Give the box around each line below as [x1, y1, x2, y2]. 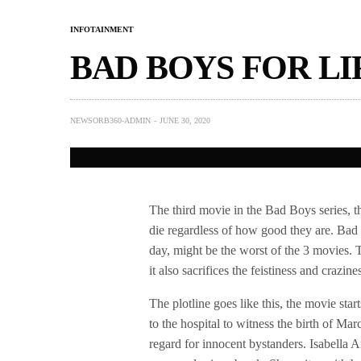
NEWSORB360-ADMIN [70, 116, 151, 126]
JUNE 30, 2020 [160, 116, 210, 126]
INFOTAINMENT [70, 25, 134, 35]
